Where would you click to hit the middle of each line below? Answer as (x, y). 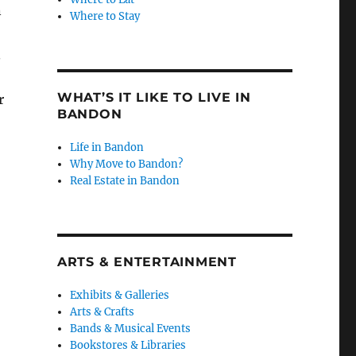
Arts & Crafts (103, 312)
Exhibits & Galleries (120, 296)
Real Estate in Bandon (125, 181)
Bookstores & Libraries (128, 346)
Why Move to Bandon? (127, 164)
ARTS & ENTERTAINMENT (147, 262)
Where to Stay (105, 17)
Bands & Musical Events (131, 329)
